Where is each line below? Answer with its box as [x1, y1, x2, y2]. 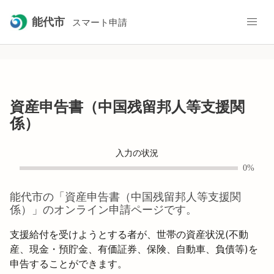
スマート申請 [72, 17, 127, 28]
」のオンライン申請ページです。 [32, 203, 197, 216]
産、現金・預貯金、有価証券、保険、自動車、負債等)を [10, 242, 258, 255]
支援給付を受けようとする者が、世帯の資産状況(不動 [10, 228, 248, 240]
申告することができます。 [10, 257, 127, 270]
